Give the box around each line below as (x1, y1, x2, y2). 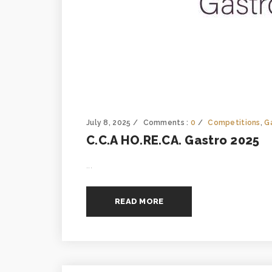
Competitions (208, 118, 260, 127)
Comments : (143, 118, 191, 127)
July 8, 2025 (86, 118, 131, 127)
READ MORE (115, 197, 164, 206)
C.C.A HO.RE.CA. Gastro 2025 (86, 133, 260, 148)
